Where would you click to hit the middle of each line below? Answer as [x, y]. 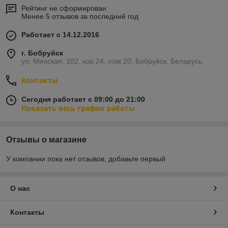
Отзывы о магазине [46, 140]
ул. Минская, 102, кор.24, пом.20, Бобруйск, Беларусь [112, 61]
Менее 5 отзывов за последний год [80, 17]
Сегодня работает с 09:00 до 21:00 [83, 99]
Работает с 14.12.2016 [60, 35]
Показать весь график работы [78, 108]
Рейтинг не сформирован [64, 8]
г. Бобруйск [42, 53]
